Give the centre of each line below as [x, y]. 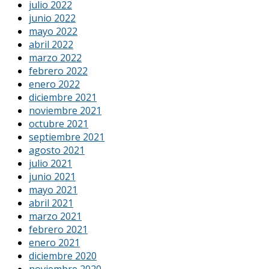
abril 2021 [51, 203]
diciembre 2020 [63, 255]
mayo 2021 [53, 189]
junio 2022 [52, 18]
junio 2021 [52, 176]
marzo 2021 [55, 216]
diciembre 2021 [63, 97]
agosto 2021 [57, 150]
